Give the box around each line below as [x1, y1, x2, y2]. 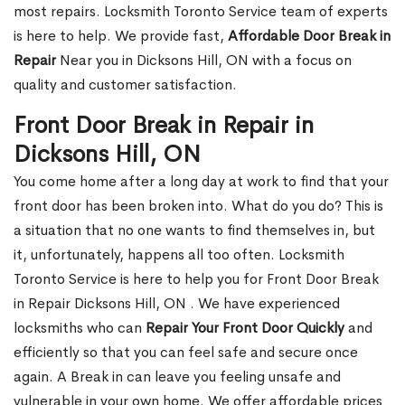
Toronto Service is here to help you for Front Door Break [14, 269, 379, 289]
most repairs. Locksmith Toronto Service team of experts [14, 2, 388, 22]
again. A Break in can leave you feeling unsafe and [14, 367, 341, 387]
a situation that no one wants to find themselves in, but [14, 221, 375, 240]
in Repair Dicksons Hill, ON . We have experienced [14, 294, 340, 314]
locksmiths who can [14, 318, 146, 338]
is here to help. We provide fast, [14, 26, 228, 46]
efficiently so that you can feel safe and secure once [14, 343, 358, 363]
